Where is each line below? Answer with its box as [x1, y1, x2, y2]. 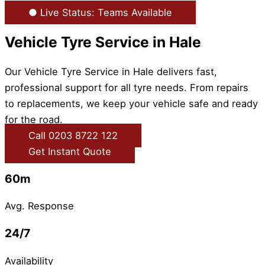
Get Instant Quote [28, 145, 111, 157]
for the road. [5, 113, 63, 125]
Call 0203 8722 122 [28, 129, 118, 141]
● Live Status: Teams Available [28, 7, 172, 18]
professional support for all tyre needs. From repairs [5, 81, 248, 93]
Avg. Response [5, 200, 74, 212]
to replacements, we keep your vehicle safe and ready [5, 97, 258, 109]
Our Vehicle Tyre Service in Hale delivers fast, [5, 65, 217, 77]
